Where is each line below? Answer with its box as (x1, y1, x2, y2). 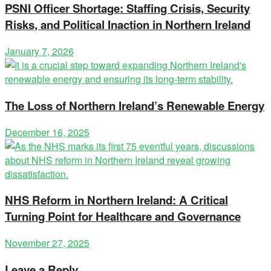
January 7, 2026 (5, 44, 74, 59)
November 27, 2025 (5, 236, 90, 250)
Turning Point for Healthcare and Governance (5, 208, 241, 225)
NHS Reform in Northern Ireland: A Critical (5, 192, 228, 209)
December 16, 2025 (5, 125, 90, 139)
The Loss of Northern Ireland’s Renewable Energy (5, 97, 264, 114)
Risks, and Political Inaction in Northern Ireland (5, 16, 250, 33)
